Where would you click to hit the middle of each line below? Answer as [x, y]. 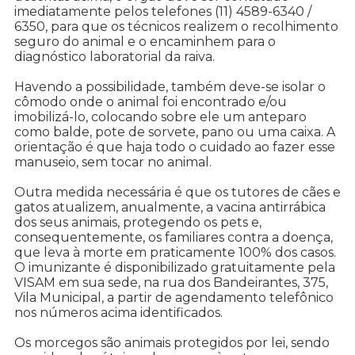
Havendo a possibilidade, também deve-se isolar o [170, 87]
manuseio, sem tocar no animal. [113, 162]
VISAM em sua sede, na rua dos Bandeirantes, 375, [171, 283]
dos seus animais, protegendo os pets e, [138, 223]
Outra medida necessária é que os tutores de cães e [177, 193]
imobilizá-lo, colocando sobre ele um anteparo [160, 117]
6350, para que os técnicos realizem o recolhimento [176, 27]
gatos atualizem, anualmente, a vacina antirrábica [170, 208]
